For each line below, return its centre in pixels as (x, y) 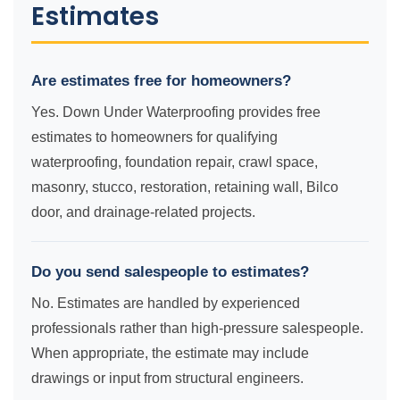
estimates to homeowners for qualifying (154, 137)
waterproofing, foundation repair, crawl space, (175, 162)
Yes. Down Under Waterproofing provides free (176, 112)
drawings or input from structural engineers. (167, 378)
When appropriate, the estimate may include (170, 353)
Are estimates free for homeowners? (161, 81)
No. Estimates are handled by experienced (166, 303)
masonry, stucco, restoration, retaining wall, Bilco (185, 187)
